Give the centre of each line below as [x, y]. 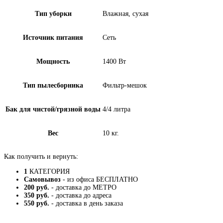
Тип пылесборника [53, 85]
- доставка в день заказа [86, 203]
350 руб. [37, 195]
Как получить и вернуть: [41, 157]
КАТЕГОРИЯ [49, 171]
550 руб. [37, 203]
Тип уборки [53, 14]
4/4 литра [116, 109]
